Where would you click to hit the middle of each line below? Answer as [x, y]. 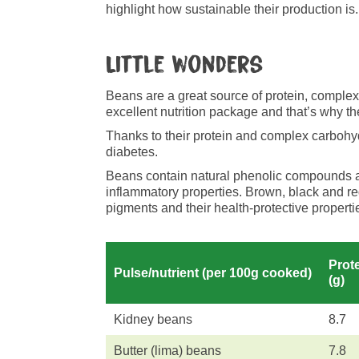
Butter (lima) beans [167, 351]
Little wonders [185, 65]
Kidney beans [153, 319]
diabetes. [132, 152]
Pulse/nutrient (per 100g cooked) [213, 273]
